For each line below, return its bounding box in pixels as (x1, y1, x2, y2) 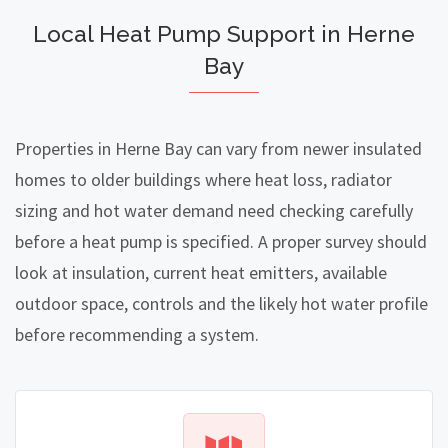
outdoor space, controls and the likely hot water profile (15, 292, 428, 316)
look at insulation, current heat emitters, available (15, 261, 387, 285)
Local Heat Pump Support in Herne (33, 21, 415, 48)
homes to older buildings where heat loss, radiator (15, 168, 392, 192)
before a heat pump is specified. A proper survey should (15, 230, 427, 254)
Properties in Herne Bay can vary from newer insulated (15, 137, 422, 161)
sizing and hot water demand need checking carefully (15, 199, 413, 223)
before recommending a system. (15, 323, 259, 347)
